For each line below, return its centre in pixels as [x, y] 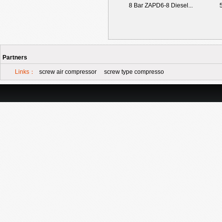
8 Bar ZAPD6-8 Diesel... [161, 5]
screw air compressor [68, 72]
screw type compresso [134, 72]
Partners [15, 57]
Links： [25, 72]
